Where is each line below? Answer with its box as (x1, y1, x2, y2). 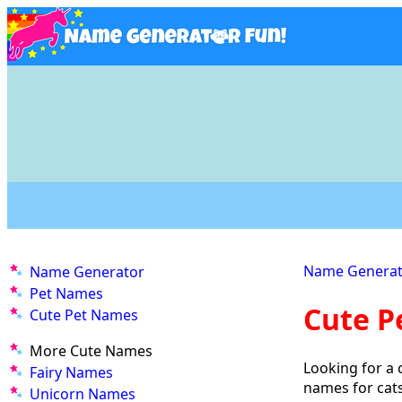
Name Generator (30, 262, 144, 282)
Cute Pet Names (30, 305, 138, 325)
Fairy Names (30, 363, 113, 382)
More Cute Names (30, 341, 153, 361)
